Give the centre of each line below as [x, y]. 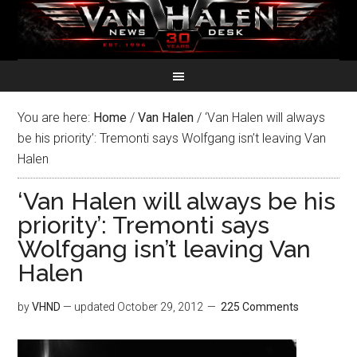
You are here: [56, 118]
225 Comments [260, 307]
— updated [89, 307]
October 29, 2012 [161, 307]
